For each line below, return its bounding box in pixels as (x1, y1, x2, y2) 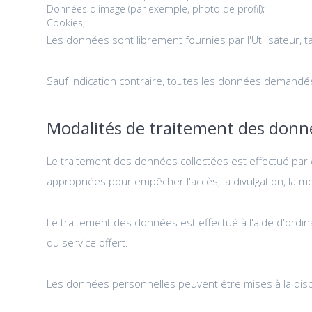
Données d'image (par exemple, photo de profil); (47, 1, 265, 15)
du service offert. (47, 235, 129, 249)
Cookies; (47, 15, 86, 29)
